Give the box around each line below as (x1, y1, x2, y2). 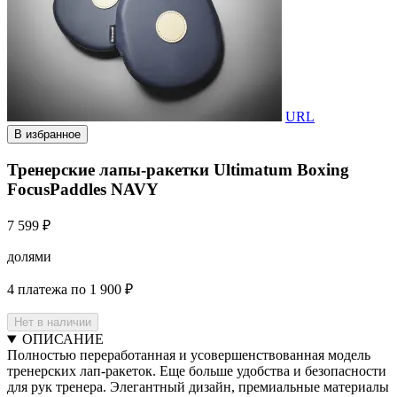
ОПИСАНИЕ (21, 331, 104, 347)
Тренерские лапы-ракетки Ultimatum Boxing (7, 160, 349, 179)
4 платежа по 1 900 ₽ (7, 282, 133, 298)
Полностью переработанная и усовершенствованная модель (7, 347, 370, 363)
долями (7, 249, 51, 265)
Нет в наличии (14, 315, 91, 330)
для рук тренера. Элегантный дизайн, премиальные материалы (7, 379, 389, 395)
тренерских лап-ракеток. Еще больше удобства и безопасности (7, 363, 386, 379)
